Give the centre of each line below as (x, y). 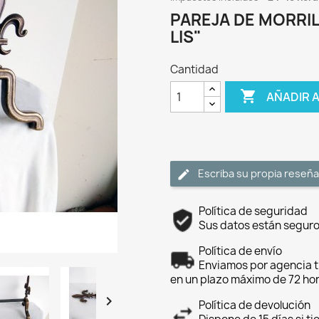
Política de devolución (255, 305)
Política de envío (240, 251)
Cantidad (194, 69)
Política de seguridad (253, 211)
